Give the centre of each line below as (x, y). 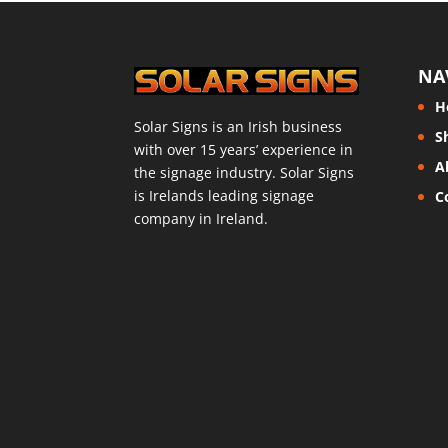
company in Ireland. (201, 219)
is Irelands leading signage (224, 196)
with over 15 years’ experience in (244, 150)
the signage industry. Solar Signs (244, 173)
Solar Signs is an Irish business (238, 127)
